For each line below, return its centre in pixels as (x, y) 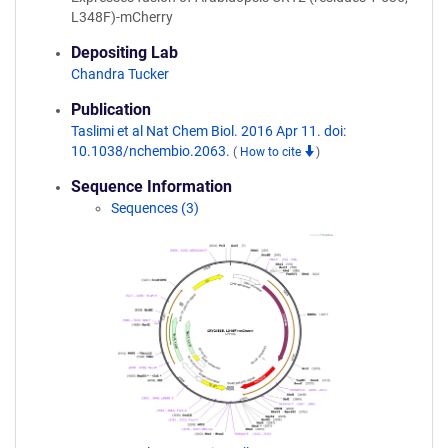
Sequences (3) (155, 208)
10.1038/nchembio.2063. (152, 151)
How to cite (272, 152)
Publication (111, 109)
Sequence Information (151, 186)
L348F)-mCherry (122, 17)
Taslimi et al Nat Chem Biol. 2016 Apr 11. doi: (208, 131)
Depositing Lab (124, 52)
